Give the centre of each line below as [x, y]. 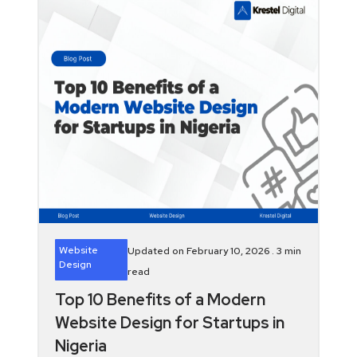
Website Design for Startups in [169, 323]
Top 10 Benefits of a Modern [160, 300]
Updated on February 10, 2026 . [202, 251]
